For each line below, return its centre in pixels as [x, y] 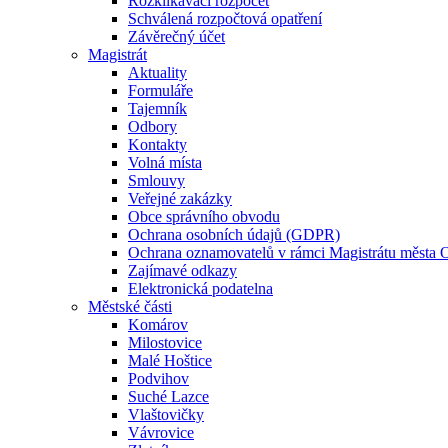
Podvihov [158, 379]
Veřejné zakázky [180, 199]
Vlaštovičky [166, 415]
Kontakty [157, 145]
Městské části [130, 307]
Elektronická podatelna [200, 289]
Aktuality [157, 73]
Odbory [152, 127]
